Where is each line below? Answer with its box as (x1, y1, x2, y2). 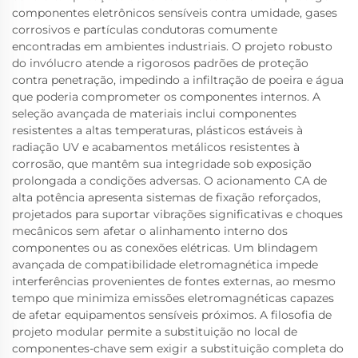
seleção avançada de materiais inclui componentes (12, 106, 296, 121)
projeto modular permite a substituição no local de (12, 324, 297, 339)
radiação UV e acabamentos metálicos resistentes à (12, 140, 300, 154)
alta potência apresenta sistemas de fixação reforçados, (12, 190, 320, 205)
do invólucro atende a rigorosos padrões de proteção (12, 56, 308, 70)
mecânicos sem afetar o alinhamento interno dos (12, 224, 288, 238)
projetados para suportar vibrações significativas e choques (12, 207, 343, 221)
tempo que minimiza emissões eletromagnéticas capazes (12, 291, 334, 305)
